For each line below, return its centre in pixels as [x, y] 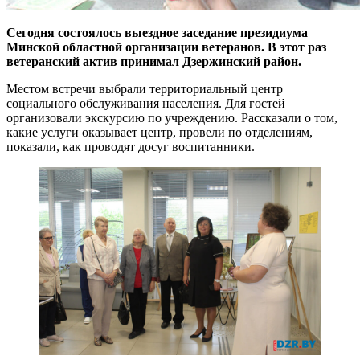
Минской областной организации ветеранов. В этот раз [166, 47]
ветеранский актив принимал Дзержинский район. [154, 61]
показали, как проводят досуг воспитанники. [131, 146]
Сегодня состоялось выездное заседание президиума [157, 32]
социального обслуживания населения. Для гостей [146, 103]
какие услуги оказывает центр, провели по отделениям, [160, 132]
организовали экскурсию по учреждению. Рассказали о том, [172, 117]
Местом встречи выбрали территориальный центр [145, 88]
